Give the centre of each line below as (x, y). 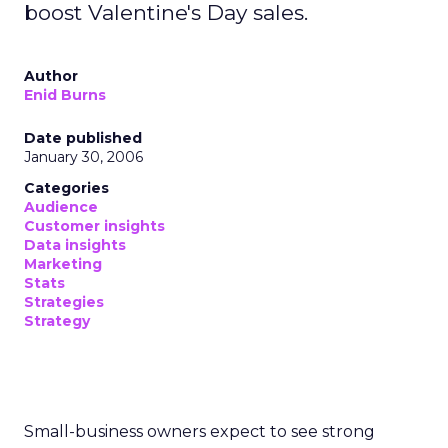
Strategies (64, 302)
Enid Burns (65, 95)
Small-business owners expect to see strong (199, 431)
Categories (66, 188)
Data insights (75, 245)
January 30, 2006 (83, 157)
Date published (83, 138)
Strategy (57, 321)
